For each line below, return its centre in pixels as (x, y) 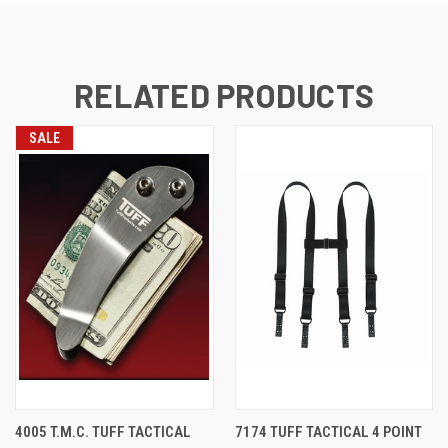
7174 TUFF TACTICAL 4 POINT (328, 431)
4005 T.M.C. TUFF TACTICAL (103, 431)
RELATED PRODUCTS (224, 94)
